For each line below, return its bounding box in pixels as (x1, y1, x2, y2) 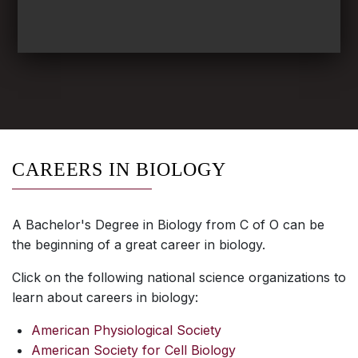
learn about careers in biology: (12, 289, 198, 306)
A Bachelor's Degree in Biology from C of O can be (12, 217, 324, 233)
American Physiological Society (31, 322, 221, 339)
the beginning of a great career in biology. (12, 237, 265, 253)
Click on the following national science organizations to (12, 269, 346, 286)
